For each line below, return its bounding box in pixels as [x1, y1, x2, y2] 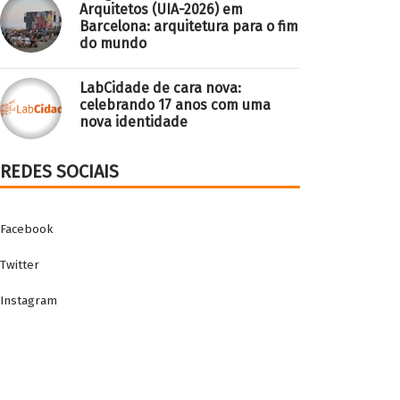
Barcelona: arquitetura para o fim [79, 18, 298, 35]
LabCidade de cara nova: [79, 79, 241, 96]
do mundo [79, 35, 146, 52]
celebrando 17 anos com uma [79, 96, 271, 113]
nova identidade [79, 113, 187, 130]
